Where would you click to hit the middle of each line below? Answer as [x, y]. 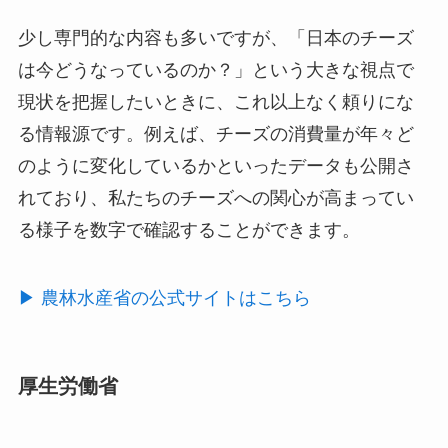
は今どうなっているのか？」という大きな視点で [215, 69]
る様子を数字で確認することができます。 [188, 229]
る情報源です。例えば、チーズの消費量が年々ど [215, 133]
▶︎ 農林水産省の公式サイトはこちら [164, 297]
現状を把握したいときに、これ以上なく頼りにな [215, 101]
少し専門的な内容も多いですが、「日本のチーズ [215, 37]
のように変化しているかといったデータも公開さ [215, 165]
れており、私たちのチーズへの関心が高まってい [215, 197]
